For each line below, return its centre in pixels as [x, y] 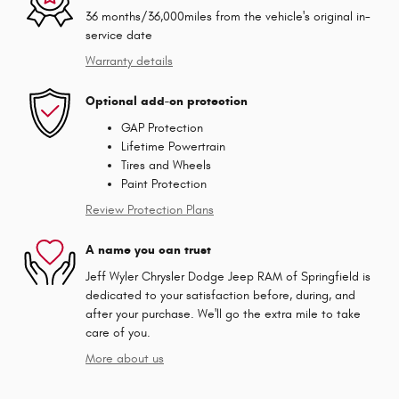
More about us [125, 358]
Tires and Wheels [166, 165]
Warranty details [129, 61]
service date [119, 35]
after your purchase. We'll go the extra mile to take [223, 313]
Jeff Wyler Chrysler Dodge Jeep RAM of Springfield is [228, 276]
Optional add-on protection [167, 102]
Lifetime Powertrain [173, 146]
